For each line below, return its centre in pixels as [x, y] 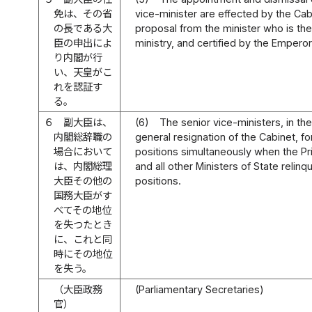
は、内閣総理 [83, 166]
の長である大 [83, 28]
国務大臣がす [83, 195]
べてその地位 [83, 210]
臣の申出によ [83, 42]
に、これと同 [83, 239]
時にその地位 [83, 253]
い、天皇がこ [83, 72]
